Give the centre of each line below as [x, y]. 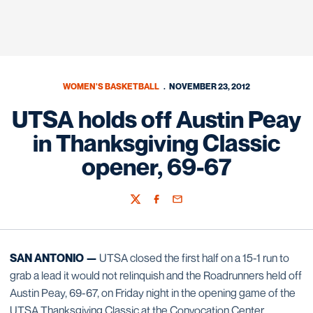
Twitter [144, 205]
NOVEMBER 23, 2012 [209, 86]
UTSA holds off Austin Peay [156, 119]
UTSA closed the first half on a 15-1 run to [193, 258]
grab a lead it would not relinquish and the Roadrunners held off [156, 275]
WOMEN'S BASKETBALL [111, 86]
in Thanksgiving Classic [156, 143]
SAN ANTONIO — [53, 258]
